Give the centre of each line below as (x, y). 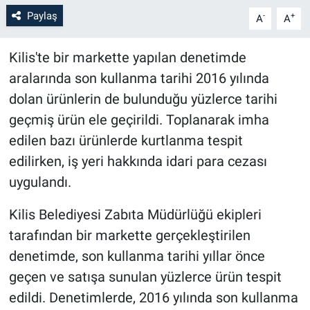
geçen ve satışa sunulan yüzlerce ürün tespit (145, 276)
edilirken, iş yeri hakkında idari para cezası (138, 161)
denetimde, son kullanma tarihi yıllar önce (137, 256)
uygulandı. (40, 182)
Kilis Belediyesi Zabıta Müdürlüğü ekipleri (135, 214)
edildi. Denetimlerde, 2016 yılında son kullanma (153, 297)
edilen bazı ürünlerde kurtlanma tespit (126, 140)
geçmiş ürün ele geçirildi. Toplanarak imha (139, 119)
